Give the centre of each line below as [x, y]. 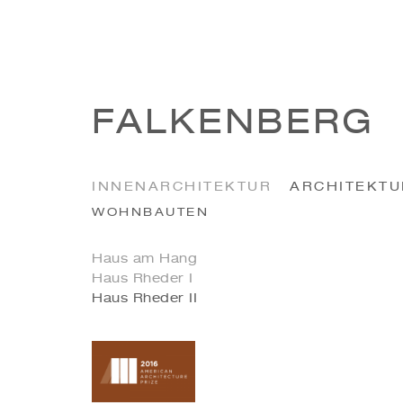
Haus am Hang [144, 259]
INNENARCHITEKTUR [182, 187]
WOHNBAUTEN [150, 213]
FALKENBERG [233, 124]
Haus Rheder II [144, 299]
